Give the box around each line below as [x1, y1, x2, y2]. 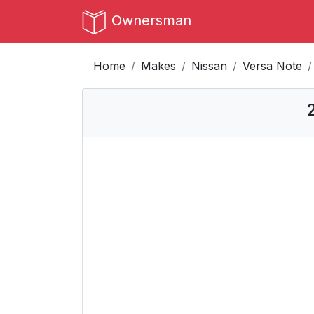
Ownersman [111, 12, 191, 29]
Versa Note [243, 59, 302, 73]
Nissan [191, 59, 227, 73]
